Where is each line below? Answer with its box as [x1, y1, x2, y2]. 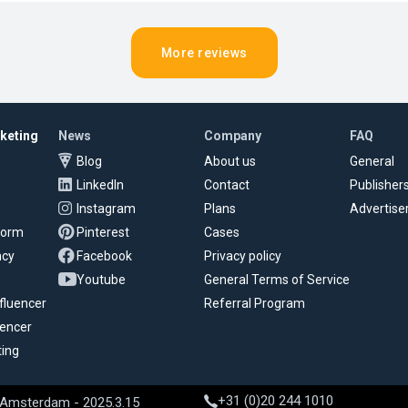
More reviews [160, 45, 248, 60]
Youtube [76, 271, 126, 287]
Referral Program [203, 295, 305, 311]
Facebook [76, 248, 132, 263]
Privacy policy [203, 248, 281, 263]
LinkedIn [76, 177, 124, 192]
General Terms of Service [203, 271, 350, 287]
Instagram [76, 200, 136, 216]
